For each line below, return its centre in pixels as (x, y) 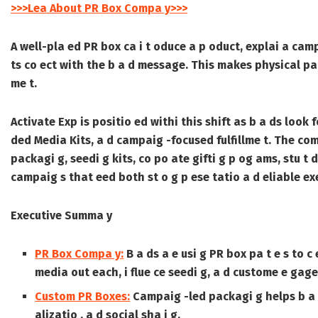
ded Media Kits (51, 141)
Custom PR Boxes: (83, 297)
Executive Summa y (61, 216)
